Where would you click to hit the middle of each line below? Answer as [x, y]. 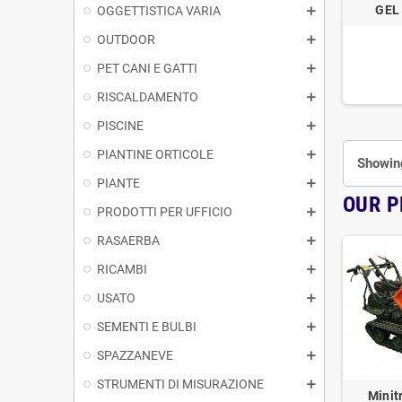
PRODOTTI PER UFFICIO [165, 211]
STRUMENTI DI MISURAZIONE [180, 384]
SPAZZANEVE [135, 355]
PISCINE [120, 125]
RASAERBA [128, 240]
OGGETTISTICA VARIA [159, 10]
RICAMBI [122, 269]
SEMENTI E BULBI [147, 326]
